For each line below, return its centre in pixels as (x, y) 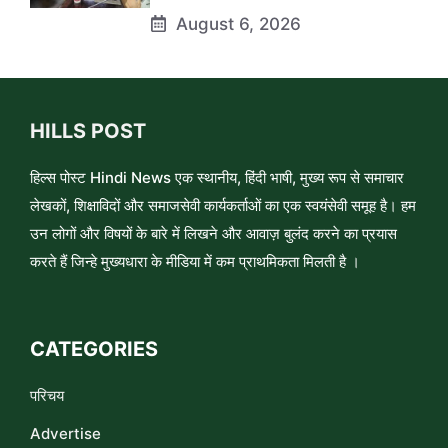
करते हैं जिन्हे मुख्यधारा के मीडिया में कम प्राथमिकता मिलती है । (195, 261)
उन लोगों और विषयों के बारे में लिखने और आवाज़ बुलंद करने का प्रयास (213, 233)
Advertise (65, 433)
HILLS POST (88, 130)
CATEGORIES (94, 348)
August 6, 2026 (238, 23)
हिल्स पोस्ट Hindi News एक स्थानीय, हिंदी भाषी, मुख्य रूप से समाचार (217, 177)
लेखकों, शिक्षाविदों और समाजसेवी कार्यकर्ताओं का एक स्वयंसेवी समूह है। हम (223, 205)
